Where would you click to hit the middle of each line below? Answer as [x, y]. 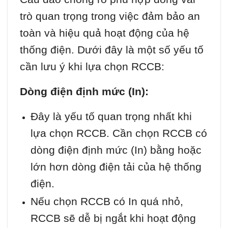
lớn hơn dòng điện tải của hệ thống [116, 166]
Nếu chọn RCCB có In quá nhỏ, [107, 201]
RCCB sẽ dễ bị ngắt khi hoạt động [113, 218]
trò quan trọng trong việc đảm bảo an [110, 16]
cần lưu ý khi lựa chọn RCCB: [92, 66]
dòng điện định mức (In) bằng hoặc [116, 150]
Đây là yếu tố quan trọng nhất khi [111, 116]
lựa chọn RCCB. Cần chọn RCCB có [119, 133]
